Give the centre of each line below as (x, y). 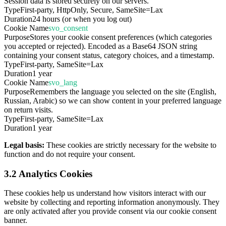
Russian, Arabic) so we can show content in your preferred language (113, 100)
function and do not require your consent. (70, 154)
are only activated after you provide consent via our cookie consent (110, 211)
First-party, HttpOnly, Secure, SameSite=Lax (92, 10)
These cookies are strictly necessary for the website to (130, 145)
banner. (16, 220)
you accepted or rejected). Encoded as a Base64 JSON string (101, 46)
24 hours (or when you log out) (82, 19)
